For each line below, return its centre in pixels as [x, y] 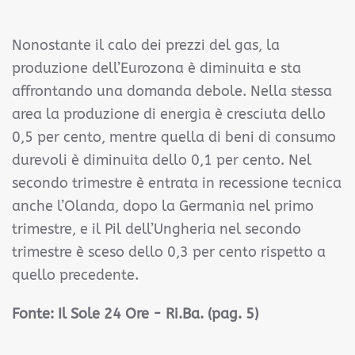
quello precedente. [75, 275]
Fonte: [35, 314]
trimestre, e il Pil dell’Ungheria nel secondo [157, 229]
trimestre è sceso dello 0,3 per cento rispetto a [169, 252]
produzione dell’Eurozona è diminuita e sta [157, 68]
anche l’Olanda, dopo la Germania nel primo [163, 206]
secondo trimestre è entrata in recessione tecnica [177, 183]
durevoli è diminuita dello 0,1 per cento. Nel [162, 160]
